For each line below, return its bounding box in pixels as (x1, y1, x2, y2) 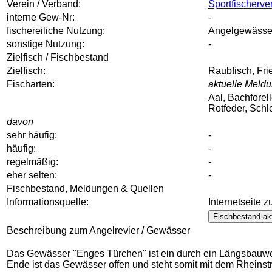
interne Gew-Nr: (7, 12, 75, 22)
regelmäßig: (7, 156, 58, 167)
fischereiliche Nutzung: (7, 25, 105, 36)
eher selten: (7, 169, 57, 180)
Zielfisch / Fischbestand (7, 52, 109, 63)
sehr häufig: (7, 129, 57, 140)
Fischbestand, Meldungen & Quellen (7, 183, 164, 194)
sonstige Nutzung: (7, 38, 84, 49)
